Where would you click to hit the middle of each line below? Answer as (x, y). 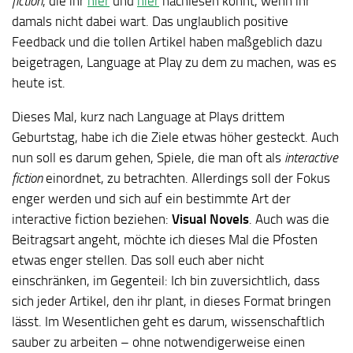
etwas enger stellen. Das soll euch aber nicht (138, 260)
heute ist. (39, 82)
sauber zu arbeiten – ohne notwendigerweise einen (158, 342)
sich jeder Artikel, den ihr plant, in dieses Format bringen (171, 301)
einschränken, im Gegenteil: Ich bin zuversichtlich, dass (166, 280)
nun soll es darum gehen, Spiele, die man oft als (148, 157)
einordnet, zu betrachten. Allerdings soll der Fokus (186, 178)
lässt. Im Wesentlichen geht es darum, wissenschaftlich (168, 321)
